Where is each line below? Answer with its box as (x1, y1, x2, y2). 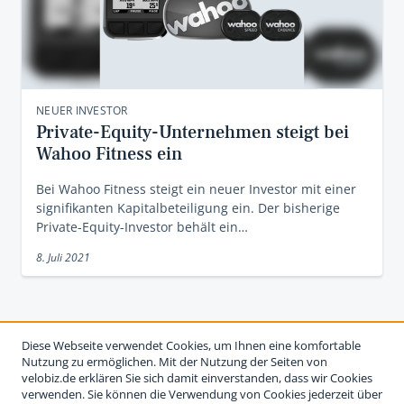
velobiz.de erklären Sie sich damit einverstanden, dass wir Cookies (22, 370, 372, 386)
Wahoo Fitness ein (36, 142, 182, 166)
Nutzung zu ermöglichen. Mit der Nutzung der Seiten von (22, 353, 327, 370)
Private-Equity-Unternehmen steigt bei (36, 121, 349, 144)
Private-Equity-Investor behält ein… (36, 218, 248, 235)
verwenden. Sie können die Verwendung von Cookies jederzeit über (22, 386, 382, 402)
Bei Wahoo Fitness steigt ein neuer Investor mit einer (36, 180, 356, 197)
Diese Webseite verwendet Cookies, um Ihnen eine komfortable (22, 337, 361, 353)
